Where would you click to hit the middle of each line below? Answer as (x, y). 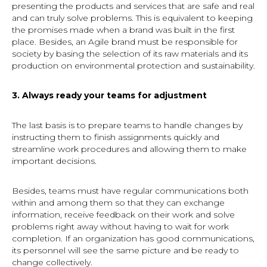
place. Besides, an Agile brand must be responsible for (125, 41)
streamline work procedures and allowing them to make (129, 149)
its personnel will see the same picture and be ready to (125, 250)
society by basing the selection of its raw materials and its (130, 53)
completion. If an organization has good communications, (133, 238)
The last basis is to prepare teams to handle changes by (127, 125)
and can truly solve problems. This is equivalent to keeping (132, 18)
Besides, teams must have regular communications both (130, 190)
